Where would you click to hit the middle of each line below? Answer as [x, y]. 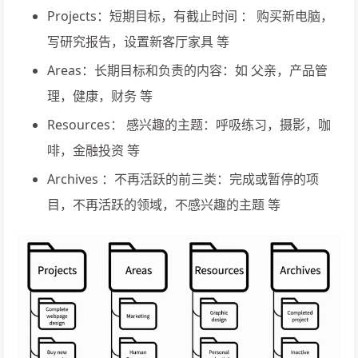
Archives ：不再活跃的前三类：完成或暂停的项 [183, 179]
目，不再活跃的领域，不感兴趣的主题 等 [164, 205]
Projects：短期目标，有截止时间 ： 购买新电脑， [190, 16]
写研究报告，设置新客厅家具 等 [138, 42]
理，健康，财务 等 [100, 96]
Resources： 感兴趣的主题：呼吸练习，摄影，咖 [189, 125]
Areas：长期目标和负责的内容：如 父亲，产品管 [187, 71]
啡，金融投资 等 [93, 151]
